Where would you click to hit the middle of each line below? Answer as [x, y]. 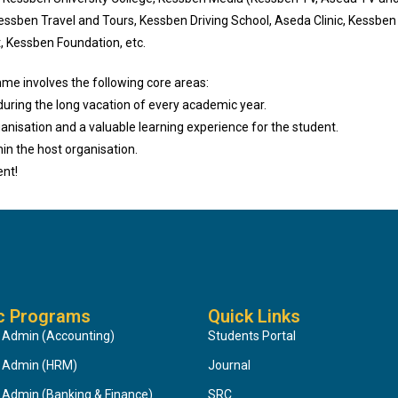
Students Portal [252, 335]
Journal [229, 365]
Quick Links [254, 316]
